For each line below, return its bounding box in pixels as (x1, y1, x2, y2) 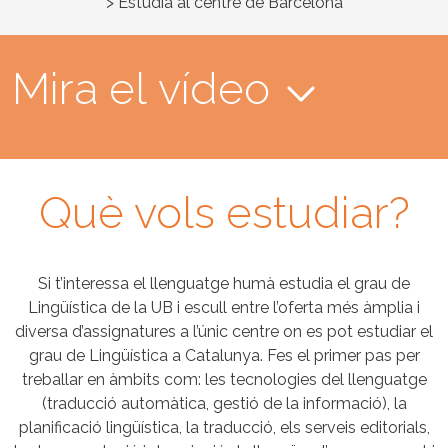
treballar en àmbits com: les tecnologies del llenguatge (21, 369, 427, 389)
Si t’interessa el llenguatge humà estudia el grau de (38, 273, 410, 293)
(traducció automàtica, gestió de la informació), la (41, 393, 407, 413)
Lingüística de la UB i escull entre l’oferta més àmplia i (28, 297, 420, 317)
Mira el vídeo (12, 62, 270, 114)
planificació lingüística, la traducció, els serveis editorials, (18, 417, 430, 437)
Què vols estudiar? (38, 186, 410, 238)
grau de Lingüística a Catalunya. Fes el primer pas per (28, 345, 420, 365)
